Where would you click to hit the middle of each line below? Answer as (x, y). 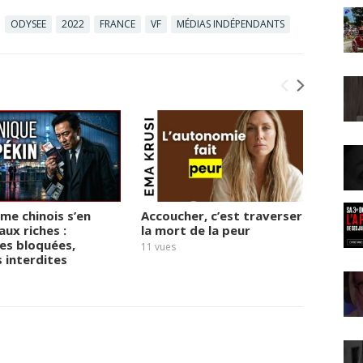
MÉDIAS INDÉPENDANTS (231, 24)
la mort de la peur (195, 230)
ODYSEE (28, 24)
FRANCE (117, 24)
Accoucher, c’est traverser (221, 215)
